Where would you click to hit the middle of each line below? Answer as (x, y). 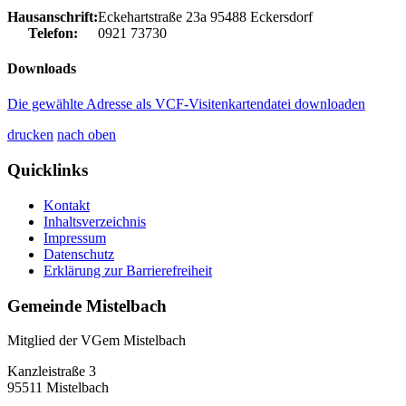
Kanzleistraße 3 (52, 372)
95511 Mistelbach (58, 388)
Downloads (42, 69)
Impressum (75, 237)
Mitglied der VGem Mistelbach (97, 341)
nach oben (87, 135)
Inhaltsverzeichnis (95, 221)
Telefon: (53, 33)
